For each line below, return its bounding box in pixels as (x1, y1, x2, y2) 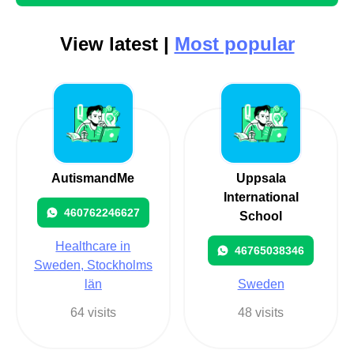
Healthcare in (55, 239, 131, 253)
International (223, 190, 299, 204)
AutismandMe (51, 171, 135, 185)
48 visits (238, 305, 284, 319)
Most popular (174, 32, 295, 55)
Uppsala (235, 171, 286, 185)
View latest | (59, 32, 175, 55)
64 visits (70, 305, 116, 319)
